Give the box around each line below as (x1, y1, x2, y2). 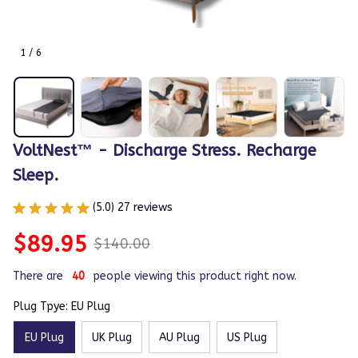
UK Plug (92, 330, 132, 344)
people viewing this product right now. (93, 269, 296, 284)
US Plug (227, 330, 267, 344)
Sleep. (13, 166, 59, 185)
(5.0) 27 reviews (93, 201, 173, 215)
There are (13, 269, 63, 284)
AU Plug (159, 330, 200, 344)
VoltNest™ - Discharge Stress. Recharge (13, 141, 316, 161)
